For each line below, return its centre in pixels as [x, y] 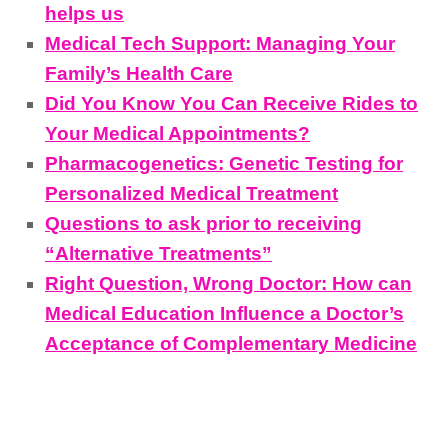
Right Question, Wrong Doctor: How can [228, 283]
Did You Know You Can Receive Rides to [231, 103]
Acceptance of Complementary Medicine [231, 343]
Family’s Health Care [139, 73]
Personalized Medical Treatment [191, 193]
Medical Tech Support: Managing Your [220, 43]
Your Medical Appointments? [177, 133]
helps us [84, 13]
